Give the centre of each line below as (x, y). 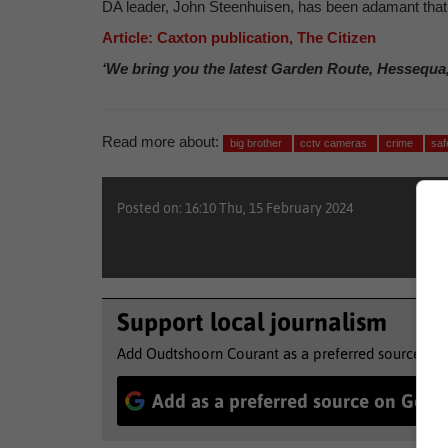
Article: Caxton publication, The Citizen (239, 37)
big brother (257, 143)
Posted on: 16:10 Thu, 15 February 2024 (235, 208)
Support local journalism (252, 322)
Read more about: (160, 141)
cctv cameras (335, 143)
